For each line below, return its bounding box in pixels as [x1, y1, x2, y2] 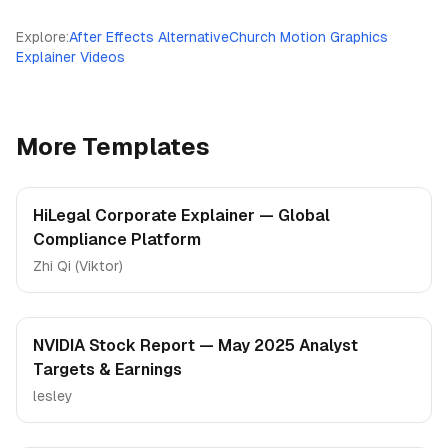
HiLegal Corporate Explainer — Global [33, 206, 330, 225]
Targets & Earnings [33, 360, 182, 379]
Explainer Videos [16, 49, 125, 65]
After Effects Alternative [69, 29, 229, 45]
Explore [16, 29, 66, 45]
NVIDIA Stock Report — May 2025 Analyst [33, 336, 358, 355]
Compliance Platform [33, 230, 201, 249]
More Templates [16, 133, 210, 160]
